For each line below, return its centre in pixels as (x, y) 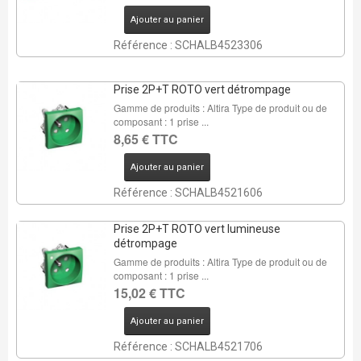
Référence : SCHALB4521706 (188, 346)
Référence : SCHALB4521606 (188, 193)
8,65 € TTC (145, 139)
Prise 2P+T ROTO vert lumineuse (197, 229)
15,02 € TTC (149, 293)
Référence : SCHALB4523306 (188, 45)
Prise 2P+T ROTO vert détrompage (202, 89)
